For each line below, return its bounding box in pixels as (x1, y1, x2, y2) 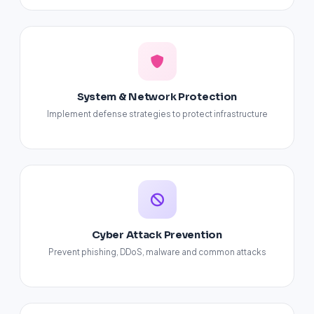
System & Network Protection (76, 90, 238, 103)
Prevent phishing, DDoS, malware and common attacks (48, 247, 266, 258)
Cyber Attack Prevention (92, 228, 222, 241)
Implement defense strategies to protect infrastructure (46, 109, 268, 120)
